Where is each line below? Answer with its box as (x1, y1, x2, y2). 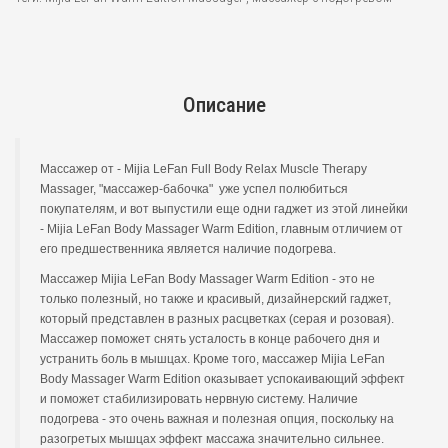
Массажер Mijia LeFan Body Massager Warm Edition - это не (40, 272, 375, 286)
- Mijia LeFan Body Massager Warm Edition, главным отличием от (40, 222, 403, 236)
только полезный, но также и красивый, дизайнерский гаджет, (40, 292, 391, 306)
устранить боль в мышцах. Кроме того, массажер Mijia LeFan (40, 352, 385, 366)
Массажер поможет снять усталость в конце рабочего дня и (40, 332, 380, 346)
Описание (182, 93, 266, 117)
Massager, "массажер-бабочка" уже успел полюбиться (40, 182, 348, 196)
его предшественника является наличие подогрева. (40, 242, 336, 256)
